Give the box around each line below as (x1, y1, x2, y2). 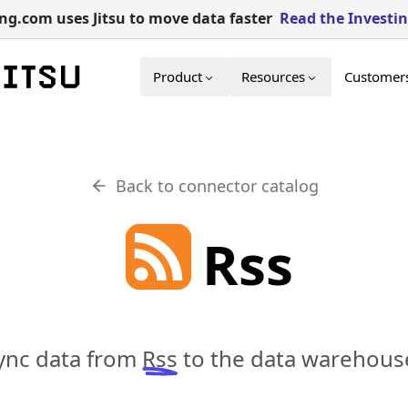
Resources (241, 67, 305, 86)
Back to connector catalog (115, 175, 319, 197)
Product (153, 67, 202, 86)
